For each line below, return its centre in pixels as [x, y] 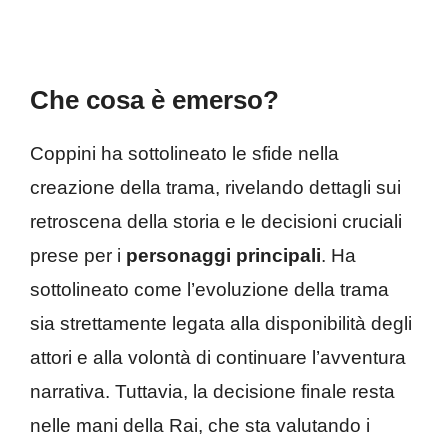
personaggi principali [223, 255]
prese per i [78, 255]
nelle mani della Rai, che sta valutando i [200, 425]
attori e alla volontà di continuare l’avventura [218, 357]
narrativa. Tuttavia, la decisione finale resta [212, 391]
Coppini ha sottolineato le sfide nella [184, 153]
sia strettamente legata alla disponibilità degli [221, 323]
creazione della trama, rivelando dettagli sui [215, 187]
